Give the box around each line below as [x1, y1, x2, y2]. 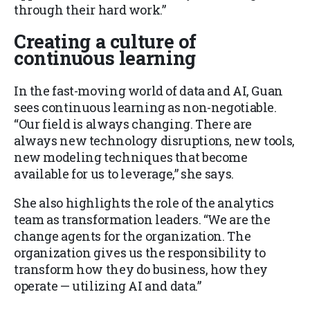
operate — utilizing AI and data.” [14, 277, 201, 294]
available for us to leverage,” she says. [14, 165, 234, 182]
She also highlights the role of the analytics [14, 194, 274, 211]
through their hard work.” [14, 1, 166, 19]
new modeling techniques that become [14, 148, 248, 165]
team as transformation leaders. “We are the [14, 210, 271, 228]
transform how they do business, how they [14, 260, 268, 277]
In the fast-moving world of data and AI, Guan [14, 82, 283, 99]
